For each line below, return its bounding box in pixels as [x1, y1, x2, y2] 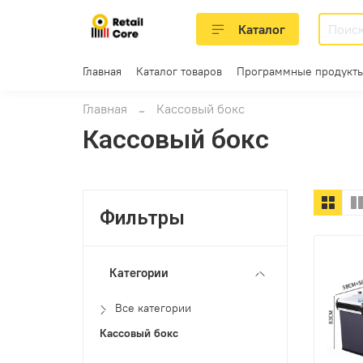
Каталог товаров [136, 63, 222, 79]
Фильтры [100, 206, 186, 229]
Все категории [115, 300, 192, 315]
